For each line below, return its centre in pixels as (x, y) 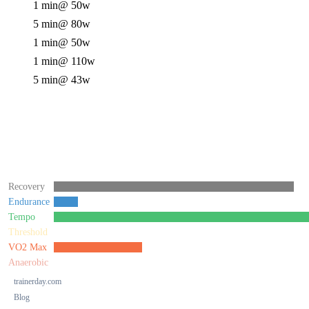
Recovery (27, 187)
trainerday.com (38, 281)
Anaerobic (28, 262)
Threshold (28, 232)
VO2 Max (28, 247)
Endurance (29, 202)
